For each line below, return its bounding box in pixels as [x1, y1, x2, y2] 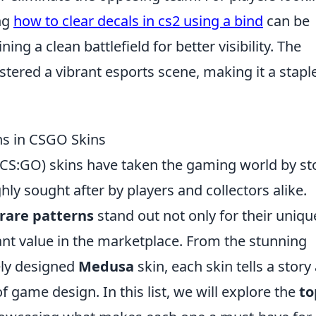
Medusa [78, 257, 134, 276]
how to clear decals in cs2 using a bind [13, 11, 263, 30]
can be [263, 11, 310, 30]
